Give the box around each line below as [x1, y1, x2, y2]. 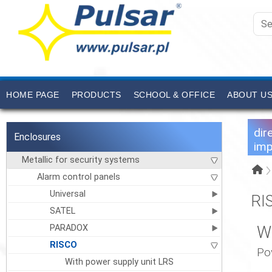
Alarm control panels [36, 172, 120, 182]
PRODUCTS [71, 90, 121, 100]
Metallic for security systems [21, 155, 140, 165]
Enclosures [14, 131, 61, 143]
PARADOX [49, 223, 88, 233]
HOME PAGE [6, 90, 59, 100]
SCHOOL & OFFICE [133, 90, 215, 100]
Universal [49, 189, 86, 199]
